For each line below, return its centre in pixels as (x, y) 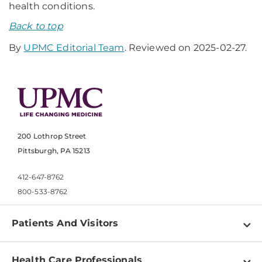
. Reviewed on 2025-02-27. (186, 48)
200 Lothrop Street (52, 136)
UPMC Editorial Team (74, 48)
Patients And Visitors (65, 223)
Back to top (36, 26)
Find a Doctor (44, 255)
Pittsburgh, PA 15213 (54, 151)
